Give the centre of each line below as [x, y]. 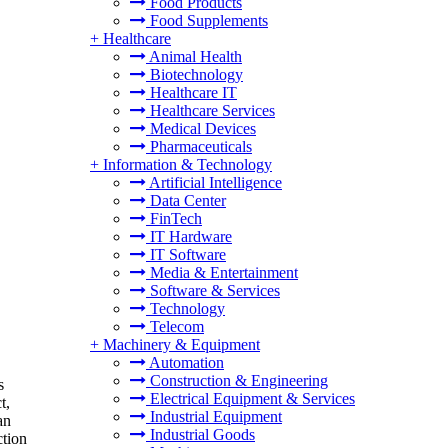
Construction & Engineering [237, 380]
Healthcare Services [210, 110]
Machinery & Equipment [181, 344]
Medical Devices [201, 128]
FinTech [174, 218]
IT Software [186, 254]
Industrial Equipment [214, 416]
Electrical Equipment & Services [250, 398]
